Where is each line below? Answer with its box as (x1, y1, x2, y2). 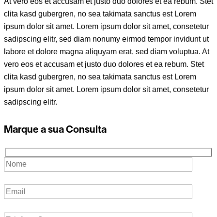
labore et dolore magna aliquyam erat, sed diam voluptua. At (4, 47, 209, 56)
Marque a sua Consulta (4, 121, 107, 136)
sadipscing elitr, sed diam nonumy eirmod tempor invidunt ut (4, 35, 209, 44)
